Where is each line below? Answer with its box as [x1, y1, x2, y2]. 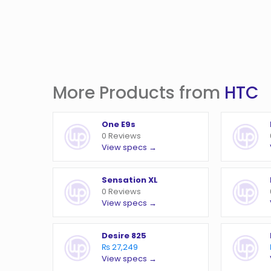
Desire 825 [102, 230, 146, 242]
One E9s [102, 119, 135, 131]
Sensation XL [102, 174, 158, 186]
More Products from [53, 81, 224, 105]
